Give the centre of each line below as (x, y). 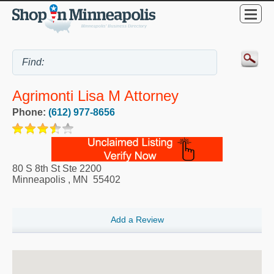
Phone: (30, 113)
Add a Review (137, 219)
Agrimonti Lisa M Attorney (95, 95)
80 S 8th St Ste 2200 (57, 169)
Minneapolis (39, 180)
